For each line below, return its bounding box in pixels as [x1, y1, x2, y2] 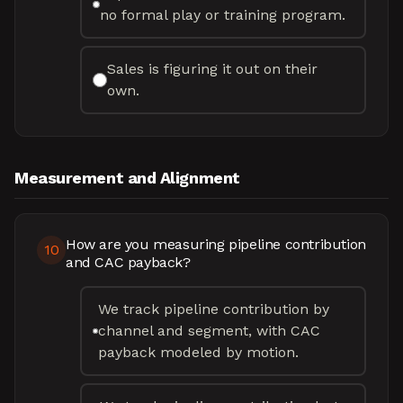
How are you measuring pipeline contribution [66, 236, 366, 253]
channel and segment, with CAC [98, 322, 321, 339]
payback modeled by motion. [98, 344, 300, 361]
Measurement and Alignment [14, 168, 240, 187]
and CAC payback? [66, 254, 191, 271]
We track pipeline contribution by [98, 300, 330, 318]
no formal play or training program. [100, 6, 346, 23]
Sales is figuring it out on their [106, 60, 318, 77]
